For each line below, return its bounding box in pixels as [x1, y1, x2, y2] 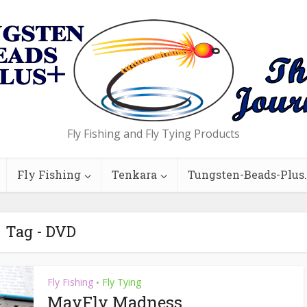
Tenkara [111, 167, 157, 182]
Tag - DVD [5, 221, 76, 241]
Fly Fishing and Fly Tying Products [67, 126, 240, 141]
